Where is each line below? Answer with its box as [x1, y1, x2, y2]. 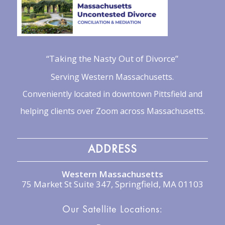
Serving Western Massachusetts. [51, 71, 174, 82]
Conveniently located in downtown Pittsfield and [22, 88, 202, 99]
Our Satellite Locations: [62, 205, 163, 215]
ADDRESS [87, 144, 137, 156]
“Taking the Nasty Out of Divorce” [46, 52, 179, 64]
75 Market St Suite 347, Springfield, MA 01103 [21, 178, 203, 190]
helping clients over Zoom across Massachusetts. [20, 105, 205, 117]
